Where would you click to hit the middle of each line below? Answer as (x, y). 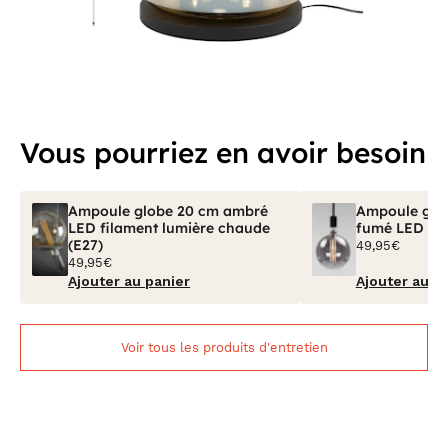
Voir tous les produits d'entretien (224, 347)
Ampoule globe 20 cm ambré (168, 211)
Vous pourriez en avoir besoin (223, 152)
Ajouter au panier (129, 281)
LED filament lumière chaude (169, 228)
